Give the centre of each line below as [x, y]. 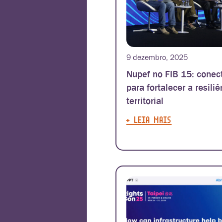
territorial [145, 101]
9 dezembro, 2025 [157, 57]
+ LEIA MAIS [149, 120]
